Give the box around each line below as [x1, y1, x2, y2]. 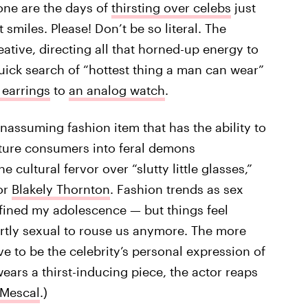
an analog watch [68, 82, 165, 98]
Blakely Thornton [11, 181, 110, 197]
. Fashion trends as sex [109, 181, 243, 197]
